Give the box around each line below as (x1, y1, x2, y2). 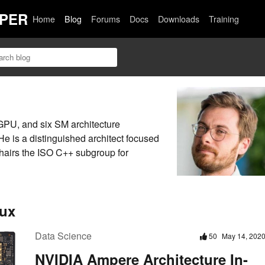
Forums (91, 13, 121, 25)
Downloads (158, 13, 200, 25)
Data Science (35, 229, 92, 243)
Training (209, 13, 240, 25)
